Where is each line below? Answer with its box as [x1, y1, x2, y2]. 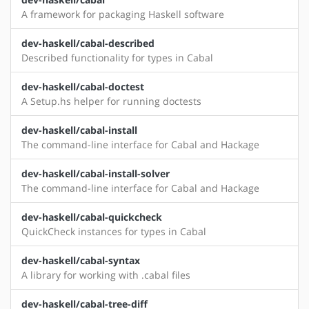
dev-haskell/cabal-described [21, 37, 154, 50]
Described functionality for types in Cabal [21, 51, 213, 65]
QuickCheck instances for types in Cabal [21, 225, 206, 239]
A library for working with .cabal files [21, 268, 190, 282]
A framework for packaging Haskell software [21, 8, 224, 21]
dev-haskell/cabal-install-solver [21, 167, 170, 181]
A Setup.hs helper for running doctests [21, 94, 201, 108]
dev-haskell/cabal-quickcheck [21, 210, 162, 224]
